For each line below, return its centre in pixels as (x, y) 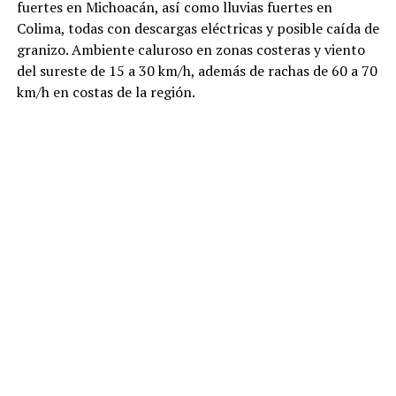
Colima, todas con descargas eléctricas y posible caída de (198, 28)
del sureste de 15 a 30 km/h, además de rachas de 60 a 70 (197, 70)
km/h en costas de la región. (106, 91)
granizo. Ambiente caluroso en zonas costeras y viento (190, 49)
